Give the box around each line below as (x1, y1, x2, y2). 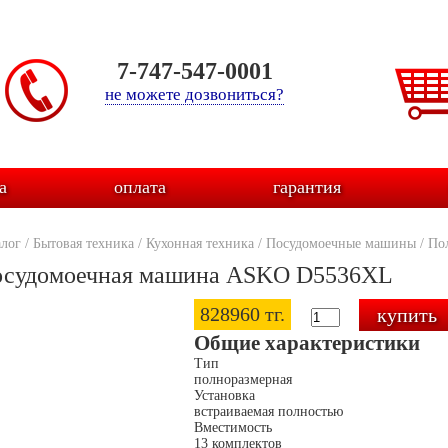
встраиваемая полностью (194, 404, 347, 419)
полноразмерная (194, 372, 296, 387)
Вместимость (194, 420, 272, 435)
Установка (194, 388, 255, 403)
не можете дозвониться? (105, 85, 284, 104)
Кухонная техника (146, 236, 254, 251)
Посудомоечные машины (266, 236, 416, 251)
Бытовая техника (33, 236, 134, 251)
